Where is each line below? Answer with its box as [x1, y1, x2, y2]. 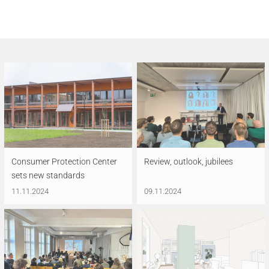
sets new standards [11, 171, 85, 181]
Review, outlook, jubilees [144, 157, 233, 167]
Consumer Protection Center [11, 157, 117, 167]
